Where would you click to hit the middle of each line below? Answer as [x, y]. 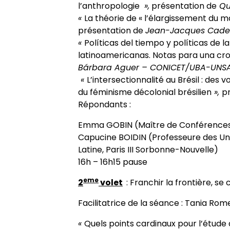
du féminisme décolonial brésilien [145, 92]
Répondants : [104, 104]
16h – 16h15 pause [113, 162]
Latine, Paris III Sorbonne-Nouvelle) [148, 150]
